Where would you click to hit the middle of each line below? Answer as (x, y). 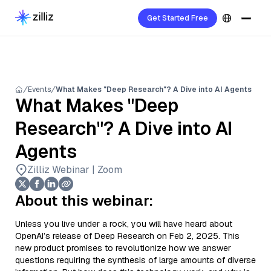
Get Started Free (178, 18)
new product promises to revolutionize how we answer (123, 248)
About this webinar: (84, 201)
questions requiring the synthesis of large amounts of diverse (135, 260)
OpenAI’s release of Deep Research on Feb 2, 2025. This (127, 236)
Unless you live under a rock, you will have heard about (124, 224)
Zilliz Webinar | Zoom (75, 170)
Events (39, 90)
